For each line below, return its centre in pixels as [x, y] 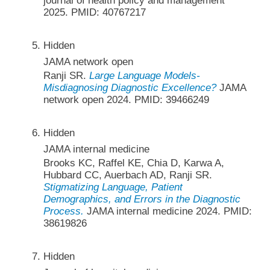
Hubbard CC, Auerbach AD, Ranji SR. [127, 175]
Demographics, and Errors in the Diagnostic [142, 199]
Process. [63, 212]
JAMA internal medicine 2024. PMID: [168, 212]
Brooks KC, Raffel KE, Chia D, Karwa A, [133, 163]
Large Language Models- [144, 75]
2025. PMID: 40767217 [94, 12]
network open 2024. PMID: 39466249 [126, 99]
